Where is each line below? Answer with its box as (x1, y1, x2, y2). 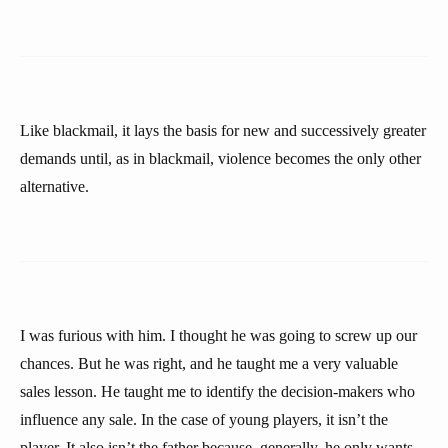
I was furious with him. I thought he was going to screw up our (20, 327, 417, 344)
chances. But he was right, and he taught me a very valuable (20, 355, 398, 372)
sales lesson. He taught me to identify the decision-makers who (20, 383, 415, 400)
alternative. (20, 178, 89, 195)
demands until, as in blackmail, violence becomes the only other (20, 150, 421, 167)
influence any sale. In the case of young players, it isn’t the (20, 411, 388, 428)
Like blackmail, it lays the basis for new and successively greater (20, 122, 426, 139)
